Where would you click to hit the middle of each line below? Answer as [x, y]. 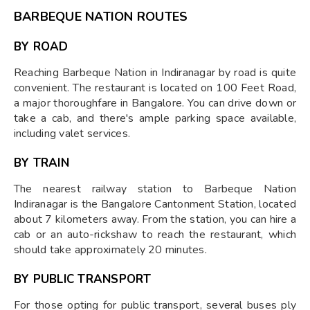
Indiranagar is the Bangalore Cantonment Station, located [155, 204]
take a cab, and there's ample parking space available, [155, 118]
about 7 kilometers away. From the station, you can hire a [155, 219]
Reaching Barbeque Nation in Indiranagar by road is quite [155, 73]
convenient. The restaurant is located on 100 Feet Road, [155, 88]
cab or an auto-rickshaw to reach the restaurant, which [155, 235]
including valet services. [72, 134]
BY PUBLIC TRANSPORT [83, 279]
